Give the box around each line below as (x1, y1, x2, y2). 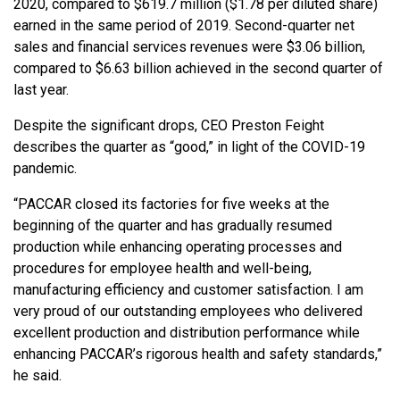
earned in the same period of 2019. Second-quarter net (13, 16, 354, 34)
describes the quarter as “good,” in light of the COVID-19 (13, 137, 365, 155)
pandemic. (13, 159, 77, 177)
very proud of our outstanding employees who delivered (13, 302, 362, 320)
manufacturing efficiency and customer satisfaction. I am (13, 280, 363, 298)
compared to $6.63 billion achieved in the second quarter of (13, 59, 383, 77)
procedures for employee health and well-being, (13, 259, 312, 277)
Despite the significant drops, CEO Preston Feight (13, 116, 324, 134)
